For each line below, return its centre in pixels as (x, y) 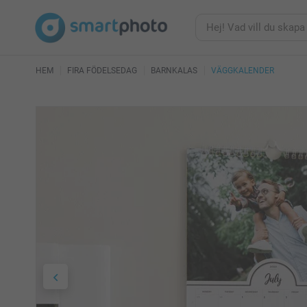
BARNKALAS (174, 71)
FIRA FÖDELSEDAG (102, 71)
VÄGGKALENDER (243, 71)
